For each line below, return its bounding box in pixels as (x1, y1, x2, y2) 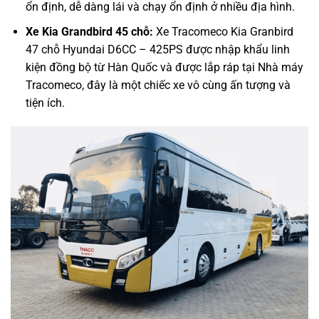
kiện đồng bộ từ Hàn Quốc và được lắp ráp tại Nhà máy (25, 60, 303, 74)
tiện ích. (25, 95, 65, 110)
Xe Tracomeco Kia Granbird (152, 24, 293, 38)
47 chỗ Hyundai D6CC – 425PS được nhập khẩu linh (25, 42, 290, 56)
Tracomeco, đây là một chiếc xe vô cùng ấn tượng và (25, 78, 291, 92)
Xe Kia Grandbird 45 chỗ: (25, 24, 153, 38)
